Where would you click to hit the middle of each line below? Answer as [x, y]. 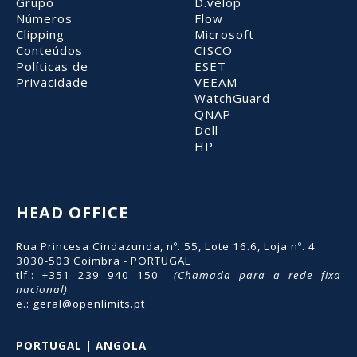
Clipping [40, 34]
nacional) [42, 289]
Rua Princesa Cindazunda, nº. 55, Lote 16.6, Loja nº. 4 [166, 246]
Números [44, 18]
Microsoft [224, 34]
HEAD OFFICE [72, 212]
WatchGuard [232, 98]
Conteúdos [49, 50]
